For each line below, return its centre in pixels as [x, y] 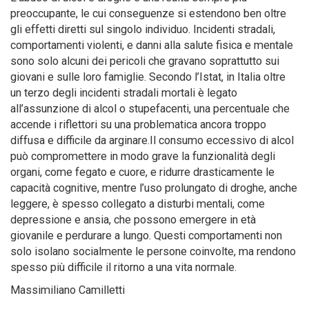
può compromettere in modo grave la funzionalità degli [143, 156]
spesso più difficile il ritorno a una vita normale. [123, 267]
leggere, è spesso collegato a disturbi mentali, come [138, 203]
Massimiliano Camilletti [68, 290]
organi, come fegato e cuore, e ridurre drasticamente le [142, 172]
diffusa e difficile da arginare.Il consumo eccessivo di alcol [152, 140]
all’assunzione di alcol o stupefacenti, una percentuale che [150, 108]
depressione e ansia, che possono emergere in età [133, 219]
